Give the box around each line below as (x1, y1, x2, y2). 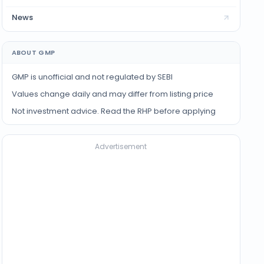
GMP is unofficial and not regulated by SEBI (11, 71, 173, 82)
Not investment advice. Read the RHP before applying (11, 105, 216, 117)
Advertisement (95, 141, 147, 151)
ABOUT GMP (11, 48, 55, 57)
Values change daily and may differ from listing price (11, 88, 213, 100)
